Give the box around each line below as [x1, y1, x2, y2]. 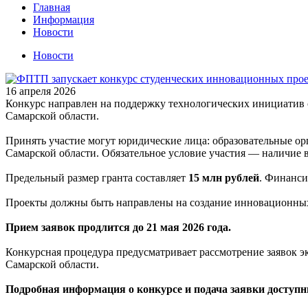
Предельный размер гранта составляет [5, 171, 188, 184]
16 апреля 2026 [5, 85, 76, 97]
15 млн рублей [188, 171, 259, 184]
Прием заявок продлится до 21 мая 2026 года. [5, 221, 231, 233]
